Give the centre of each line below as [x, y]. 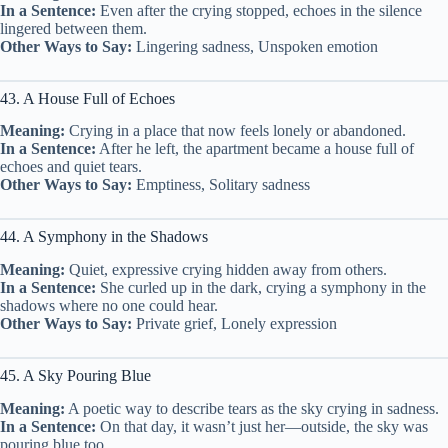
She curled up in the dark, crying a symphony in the [261, 288]
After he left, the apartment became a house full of [255, 149]
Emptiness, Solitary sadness [221, 185]
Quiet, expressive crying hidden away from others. [226, 270]
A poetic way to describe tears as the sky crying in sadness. [252, 408]
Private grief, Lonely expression [234, 324]
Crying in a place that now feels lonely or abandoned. [235, 131]
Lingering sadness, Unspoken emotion [255, 46]
